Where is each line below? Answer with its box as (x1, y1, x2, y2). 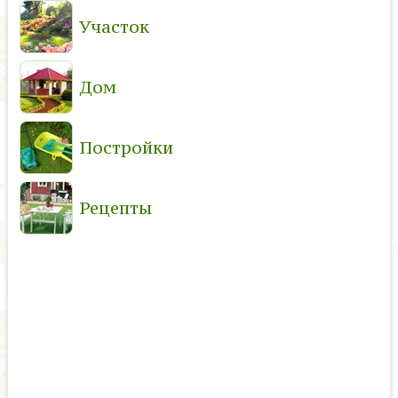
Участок (78, 16, 149, 38)
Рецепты (78, 197, 152, 219)
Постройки (78, 137, 173, 159)
